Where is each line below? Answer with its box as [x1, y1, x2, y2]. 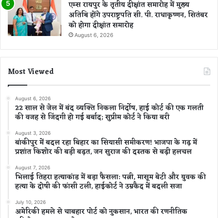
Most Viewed [8, 66, 54, 79]
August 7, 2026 [15, 164, 50, 170]
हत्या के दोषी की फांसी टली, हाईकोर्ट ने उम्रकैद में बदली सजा [15, 181, 182, 193]
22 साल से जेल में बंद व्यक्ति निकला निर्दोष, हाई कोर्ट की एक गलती [15, 102, 203, 114]
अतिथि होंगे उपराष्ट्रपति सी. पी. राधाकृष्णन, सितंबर [69, 9, 208, 21]
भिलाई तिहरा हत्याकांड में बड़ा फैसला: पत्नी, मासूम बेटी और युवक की [15, 171, 206, 183]
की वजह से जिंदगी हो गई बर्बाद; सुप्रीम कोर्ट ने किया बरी [15, 111, 169, 124]
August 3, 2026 [15, 130, 51, 136]
